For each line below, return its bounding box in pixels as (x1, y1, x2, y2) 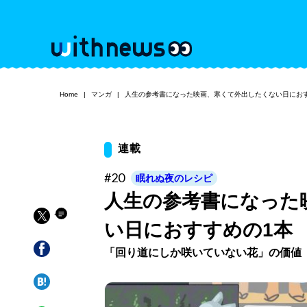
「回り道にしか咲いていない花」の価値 (104, 247, 302, 258)
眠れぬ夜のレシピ (136, 172, 212, 184)
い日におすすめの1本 (104, 219, 293, 241)
